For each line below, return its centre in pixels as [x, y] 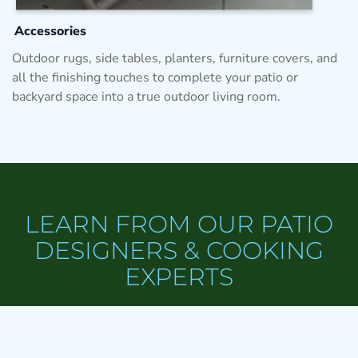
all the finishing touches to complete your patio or [155, 77]
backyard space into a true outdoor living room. [146, 96]
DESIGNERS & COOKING [179, 250]
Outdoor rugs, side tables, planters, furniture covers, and [175, 58]
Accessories [50, 31]
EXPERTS [179, 276]
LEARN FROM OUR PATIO [179, 224]
